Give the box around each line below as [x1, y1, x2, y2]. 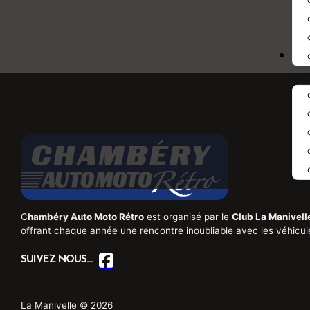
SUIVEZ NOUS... [20, 255, 93, 266]
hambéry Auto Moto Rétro [27, 210, 144, 222]
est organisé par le [143, 210, 232, 222]
